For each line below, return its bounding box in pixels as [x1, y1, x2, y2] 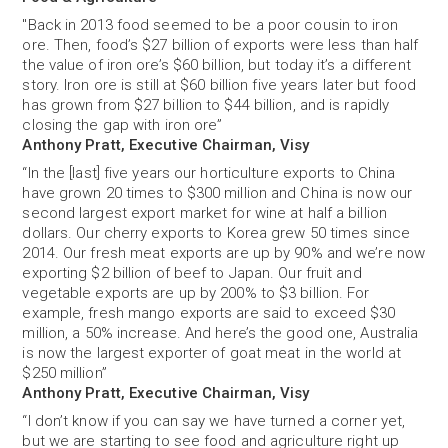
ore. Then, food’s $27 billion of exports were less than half [22, 36, 419, 54]
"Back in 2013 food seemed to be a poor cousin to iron [22, 16, 398, 34]
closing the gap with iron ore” [22, 116, 223, 134]
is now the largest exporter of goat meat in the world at [22, 344, 402, 362]
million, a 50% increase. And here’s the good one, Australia [22, 324, 419, 342]
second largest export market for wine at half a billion [22, 204, 387, 222]
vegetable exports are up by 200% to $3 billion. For [22, 284, 370, 302]
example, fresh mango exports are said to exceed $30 [22, 304, 396, 322]
